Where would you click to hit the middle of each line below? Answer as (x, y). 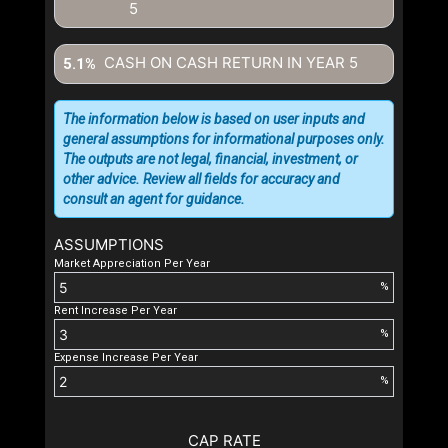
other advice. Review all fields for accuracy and (201, 178)
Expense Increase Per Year (126, 357)
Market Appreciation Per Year (132, 263)
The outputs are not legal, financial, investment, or (210, 158)
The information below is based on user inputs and (214, 118)
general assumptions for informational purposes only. (224, 138)
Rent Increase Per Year (115, 310)
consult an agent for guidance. (154, 198)
